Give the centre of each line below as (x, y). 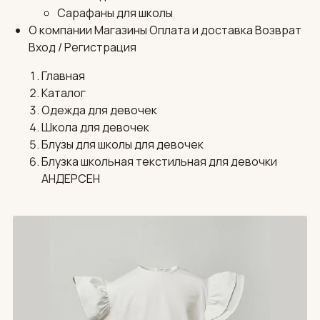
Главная (63, 76)
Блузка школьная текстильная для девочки (159, 162)
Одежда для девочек (99, 110)
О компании (60, 30)
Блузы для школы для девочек (122, 145)
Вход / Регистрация (82, 47)
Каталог (63, 93)
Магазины (121, 30)
